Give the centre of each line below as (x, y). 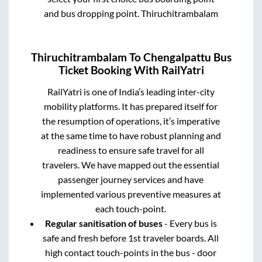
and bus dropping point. (92, 13)
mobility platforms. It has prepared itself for (131, 106)
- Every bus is (189, 223)
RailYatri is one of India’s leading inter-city (131, 92)
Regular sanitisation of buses (104, 223)
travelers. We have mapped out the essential (131, 165)
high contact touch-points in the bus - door (131, 253)
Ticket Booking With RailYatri (131, 70)
